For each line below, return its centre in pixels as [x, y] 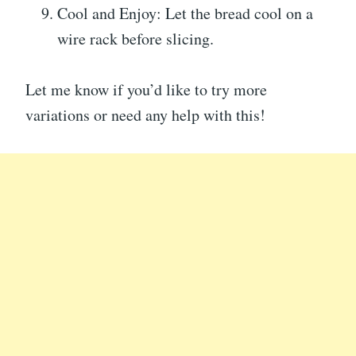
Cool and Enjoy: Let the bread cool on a [185, 14]
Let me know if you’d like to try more [146, 90]
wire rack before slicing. [135, 39]
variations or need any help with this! [145, 115]
